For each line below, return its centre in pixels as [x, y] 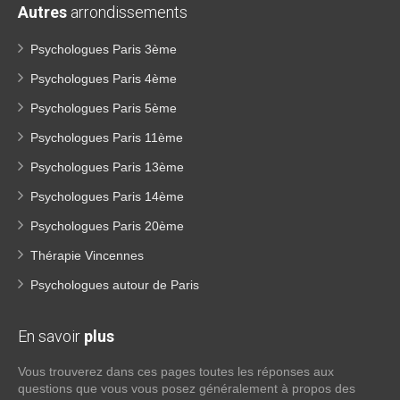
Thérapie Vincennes [87, 255]
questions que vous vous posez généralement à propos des [187, 388]
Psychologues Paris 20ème [107, 226]
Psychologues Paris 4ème [104, 79]
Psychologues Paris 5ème [104, 108]
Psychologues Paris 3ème [104, 49]
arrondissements [127, 12]
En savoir [51, 336]
